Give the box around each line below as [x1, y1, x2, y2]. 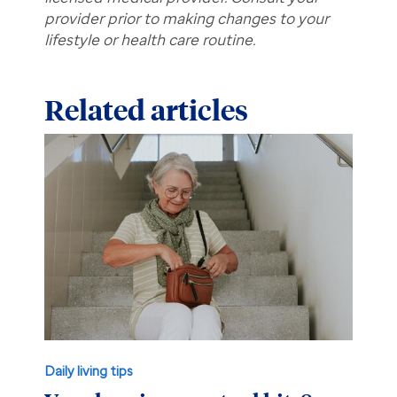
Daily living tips [43, 362, 133, 379]
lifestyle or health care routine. [43, 31, 255, 50]
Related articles [43, 92, 248, 128]
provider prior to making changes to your [43, 10, 329, 28]
